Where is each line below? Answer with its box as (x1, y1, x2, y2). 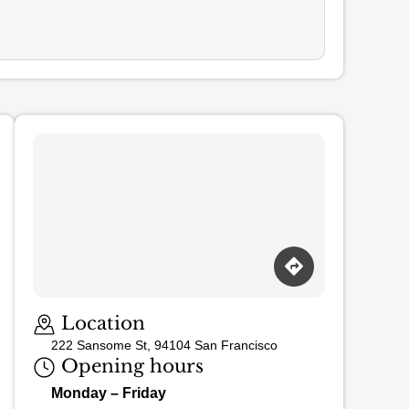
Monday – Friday (51, 385, 166, 402)
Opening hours (56, 355, 204, 378)
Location (56, 312, 145, 334)
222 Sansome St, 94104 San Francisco (51, 338, 278, 353)
